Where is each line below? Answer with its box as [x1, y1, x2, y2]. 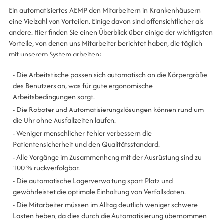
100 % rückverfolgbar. [12, 162, 81, 173]
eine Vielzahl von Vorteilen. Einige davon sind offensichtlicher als [8, 15, 204, 26]
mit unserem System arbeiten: [8, 48, 103, 59]
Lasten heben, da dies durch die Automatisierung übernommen [12, 210, 207, 221]
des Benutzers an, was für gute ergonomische [12, 80, 153, 91]
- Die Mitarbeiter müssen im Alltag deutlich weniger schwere [12, 199, 198, 210]
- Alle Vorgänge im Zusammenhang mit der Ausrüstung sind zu [12, 151, 202, 162]
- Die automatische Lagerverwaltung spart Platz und [12, 175, 173, 186]
